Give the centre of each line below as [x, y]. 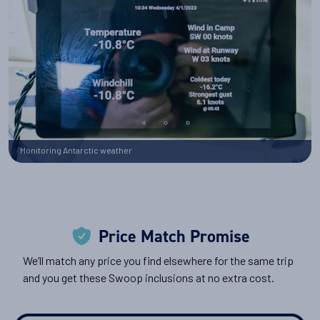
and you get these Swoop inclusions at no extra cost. [149, 278]
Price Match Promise [174, 236]
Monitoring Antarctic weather [76, 150]
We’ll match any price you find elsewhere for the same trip [158, 261]
